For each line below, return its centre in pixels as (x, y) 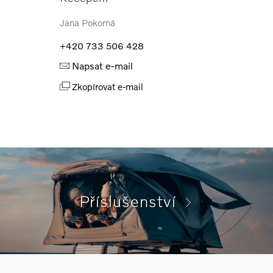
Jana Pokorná (88, 23)
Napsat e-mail (98, 66)
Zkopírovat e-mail (108, 87)
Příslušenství (132, 201)
